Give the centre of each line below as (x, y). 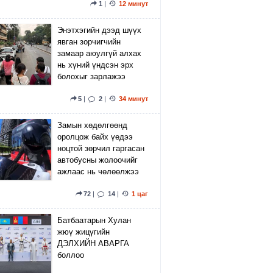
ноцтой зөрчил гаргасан (101, 148)
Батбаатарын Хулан (94, 220)
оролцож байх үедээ (95, 136)
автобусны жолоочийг (97, 159)
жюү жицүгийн (83, 231)
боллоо (71, 254)
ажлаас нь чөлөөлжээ (98, 171)
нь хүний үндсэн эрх (95, 64)
